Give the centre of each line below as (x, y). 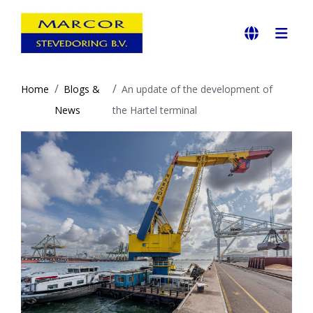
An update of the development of (197, 89)
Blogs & (82, 89)
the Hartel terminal (154, 110)
